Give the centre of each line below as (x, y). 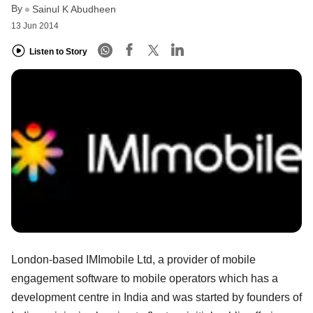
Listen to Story (58, 51)
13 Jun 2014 (35, 26)
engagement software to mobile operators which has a (145, 278)
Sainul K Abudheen (74, 9)
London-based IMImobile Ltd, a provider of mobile (133, 259)
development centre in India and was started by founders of (156, 297)
